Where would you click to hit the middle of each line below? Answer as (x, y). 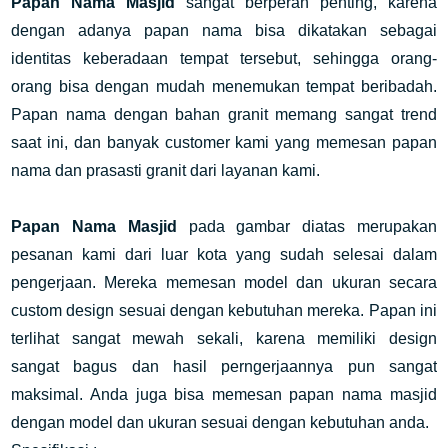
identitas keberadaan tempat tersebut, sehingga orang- (224, 58)
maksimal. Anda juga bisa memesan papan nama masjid (224, 394)
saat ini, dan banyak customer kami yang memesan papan (224, 142)
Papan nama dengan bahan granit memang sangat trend (224, 114)
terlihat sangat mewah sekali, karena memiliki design (224, 338)
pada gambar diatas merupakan (306, 226)
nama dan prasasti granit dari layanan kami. (166, 170)
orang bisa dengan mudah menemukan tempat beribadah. (224, 86)
